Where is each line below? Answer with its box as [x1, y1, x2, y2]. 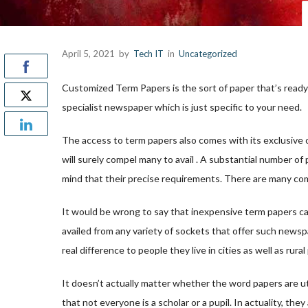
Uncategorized [179, 48, 237, 59]
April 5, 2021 [62, 48, 115, 59]
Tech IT [133, 48, 164, 59]
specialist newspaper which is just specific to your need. [62, 101, 302, 113]
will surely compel [62, 153, 137, 165]
